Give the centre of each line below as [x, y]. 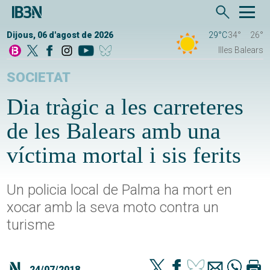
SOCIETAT [39, 78]
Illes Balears [240, 50]
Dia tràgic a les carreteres [125, 107]
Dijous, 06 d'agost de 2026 [60, 35]
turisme [31, 225]
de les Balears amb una [114, 131]
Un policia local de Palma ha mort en [120, 190]
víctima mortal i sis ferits [124, 155]
